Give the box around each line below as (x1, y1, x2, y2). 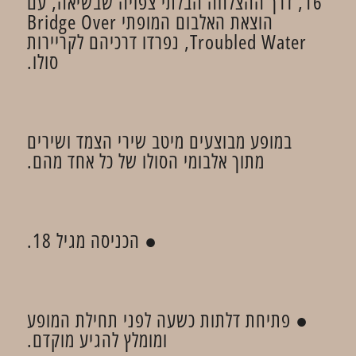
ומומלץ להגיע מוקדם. (27, 326, 168, 353)
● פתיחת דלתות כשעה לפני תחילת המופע (27, 306, 308, 333)
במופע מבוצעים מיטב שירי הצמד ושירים (27, 127, 292, 154)
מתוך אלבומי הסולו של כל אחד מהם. (27, 147, 265, 174)
